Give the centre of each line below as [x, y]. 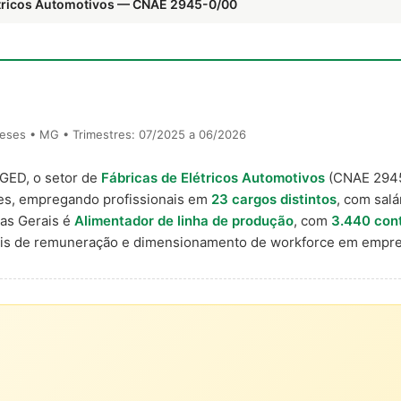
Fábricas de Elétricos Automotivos [213, 178]
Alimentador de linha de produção [184, 221]
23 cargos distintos [274, 199]
